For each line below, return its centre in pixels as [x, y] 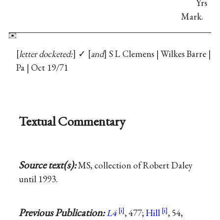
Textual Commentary [72, 121]
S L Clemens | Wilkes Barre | [159, 54]
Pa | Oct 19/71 [42, 68]
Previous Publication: [63, 212]
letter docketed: [46, 54]
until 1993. [39, 179]
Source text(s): [49, 165]
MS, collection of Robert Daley [136, 165]
